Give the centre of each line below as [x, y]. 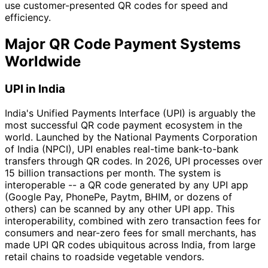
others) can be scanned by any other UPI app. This [120, 208]
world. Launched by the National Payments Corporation [131, 137]
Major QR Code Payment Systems [123, 44]
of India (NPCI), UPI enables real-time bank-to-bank [122, 149]
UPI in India [35, 89]
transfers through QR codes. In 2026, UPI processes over [134, 161]
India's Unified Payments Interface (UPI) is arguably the [130, 113]
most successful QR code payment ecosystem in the [124, 125]
